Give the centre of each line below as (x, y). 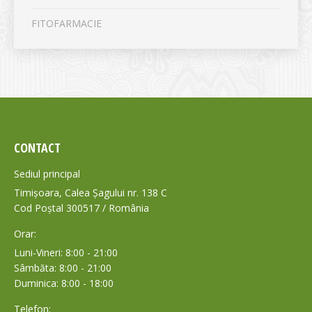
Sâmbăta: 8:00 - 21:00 (63, 268)
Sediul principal (47, 174)
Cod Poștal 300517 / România (81, 208)
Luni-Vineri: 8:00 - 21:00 (66, 253)
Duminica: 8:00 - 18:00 (64, 283)
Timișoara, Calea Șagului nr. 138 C (91, 193)
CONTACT (37, 148)
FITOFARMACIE (67, 24)
